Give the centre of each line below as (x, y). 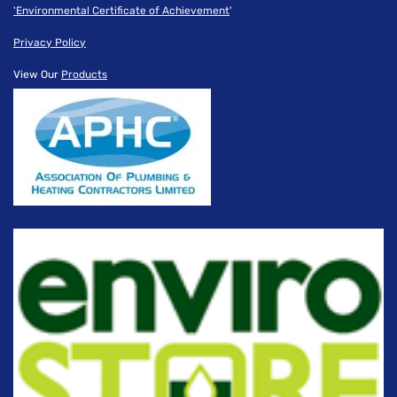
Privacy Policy (50, 42)
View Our (37, 74)
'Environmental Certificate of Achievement (121, 10)
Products (84, 74)
